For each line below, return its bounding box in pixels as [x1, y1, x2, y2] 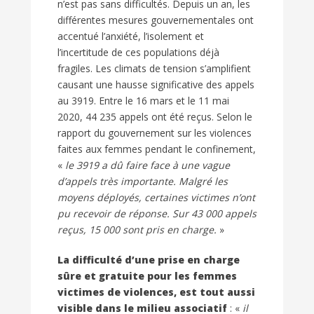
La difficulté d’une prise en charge [57, 253, 240, 267]
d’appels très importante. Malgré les [57, 175, 228, 189]
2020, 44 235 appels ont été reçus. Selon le [57, 110, 252, 124]
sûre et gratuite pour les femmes [57, 269, 237, 283]
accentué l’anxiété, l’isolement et [57, 29, 204, 43]
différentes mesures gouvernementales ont [57, 13, 254, 27]
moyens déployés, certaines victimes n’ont [57, 191, 255, 205]
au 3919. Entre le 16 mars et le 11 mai [57, 94, 229, 108]
